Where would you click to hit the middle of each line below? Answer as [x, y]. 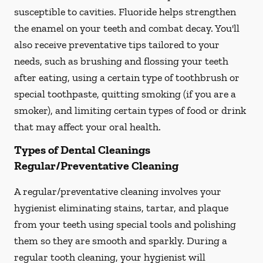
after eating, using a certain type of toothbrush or [127, 77]
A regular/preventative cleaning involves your [118, 191]
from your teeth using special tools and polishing [125, 224]
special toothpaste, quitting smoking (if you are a [125, 94]
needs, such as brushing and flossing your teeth [121, 61]
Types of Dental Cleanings [82, 150]
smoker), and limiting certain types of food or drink [130, 110]
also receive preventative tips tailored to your [117, 45]
